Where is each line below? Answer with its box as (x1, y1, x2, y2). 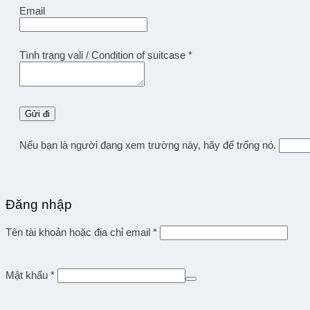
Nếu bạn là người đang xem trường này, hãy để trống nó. (19, 139, 279, 152)
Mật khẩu (6, 268, 51, 281)
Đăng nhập (6, 197, 72, 212)
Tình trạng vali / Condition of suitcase (19, 49, 188, 62)
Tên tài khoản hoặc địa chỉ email (6, 226, 153, 238)
